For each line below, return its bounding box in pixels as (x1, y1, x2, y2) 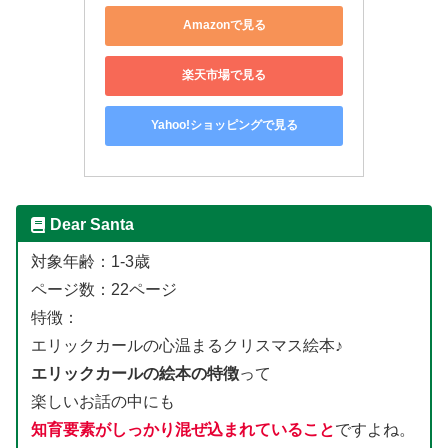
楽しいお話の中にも (30, 393, 175, 411)
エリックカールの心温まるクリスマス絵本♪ (30, 337, 343, 355)
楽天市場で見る (182, 68, 266, 83)
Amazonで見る (182, 18, 266, 33)
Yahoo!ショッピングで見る (150, 118, 298, 133)
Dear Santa (49, 215, 134, 233)
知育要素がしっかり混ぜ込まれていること (30, 421, 335, 439)
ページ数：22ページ (30, 281, 177, 299)
